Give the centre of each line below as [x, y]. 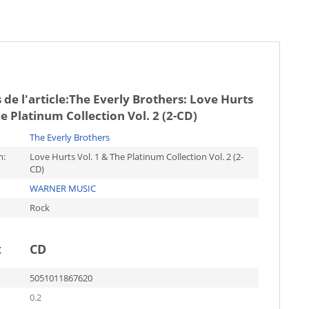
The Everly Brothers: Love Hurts [161, 99]
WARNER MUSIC [62, 188]
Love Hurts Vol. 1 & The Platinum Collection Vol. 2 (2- [136, 157]
